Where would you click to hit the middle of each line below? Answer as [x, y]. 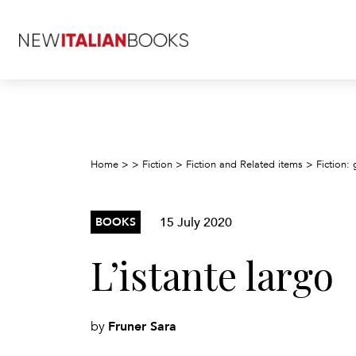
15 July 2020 [196, 222]
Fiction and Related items [244, 164]
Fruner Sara [142, 326]
